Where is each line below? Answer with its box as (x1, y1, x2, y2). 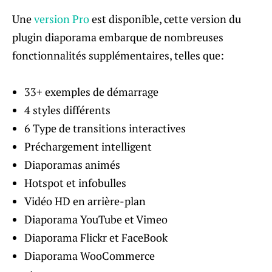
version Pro (34, 11, 89, 26)
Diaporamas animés (24, 157, 120, 172)
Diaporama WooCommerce (24, 248, 155, 263)
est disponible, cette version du (89, 11, 241, 26)
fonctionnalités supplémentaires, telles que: (12, 47, 224, 63)
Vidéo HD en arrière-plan (24, 193, 146, 208)
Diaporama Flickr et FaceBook (24, 229, 168, 245)
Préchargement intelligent (24, 138, 152, 154)
